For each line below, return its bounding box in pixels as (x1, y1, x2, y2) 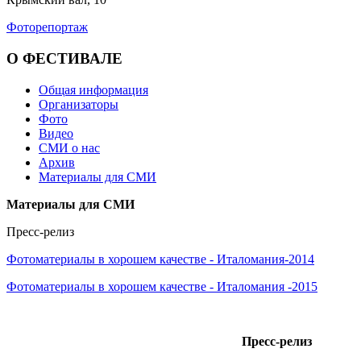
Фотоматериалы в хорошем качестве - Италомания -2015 (6, 279, 317, 293)
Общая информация (39, 82, 148, 97)
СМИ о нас (39, 140, 100, 155)
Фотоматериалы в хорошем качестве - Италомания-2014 (6, 251, 314, 266)
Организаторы (39, 97, 118, 111)
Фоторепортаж (6, 20, 88, 35)
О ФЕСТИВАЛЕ (6, 50, 122, 68)
